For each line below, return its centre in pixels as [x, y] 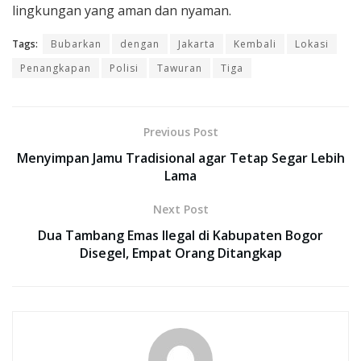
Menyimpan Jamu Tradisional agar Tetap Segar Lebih [180, 158]
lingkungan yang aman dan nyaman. [122, 11]
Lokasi [312, 44]
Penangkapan [56, 68]
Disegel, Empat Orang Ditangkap [180, 253]
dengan [140, 44]
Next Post [180, 210]
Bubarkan [76, 44]
